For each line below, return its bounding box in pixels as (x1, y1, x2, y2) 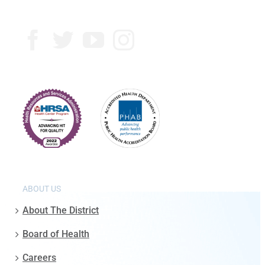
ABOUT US (22, 184, 61, 194)
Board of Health (22, 228, 89, 240)
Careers (22, 252, 56, 264)
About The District (22, 205, 99, 216)
